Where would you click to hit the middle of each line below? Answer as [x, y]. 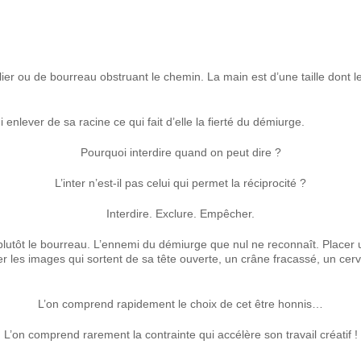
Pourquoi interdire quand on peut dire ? [180, 152]
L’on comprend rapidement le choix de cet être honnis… [180, 304]
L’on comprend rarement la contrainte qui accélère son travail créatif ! [180, 334]
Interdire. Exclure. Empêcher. [180, 214]
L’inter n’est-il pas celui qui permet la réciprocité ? [180, 183]
